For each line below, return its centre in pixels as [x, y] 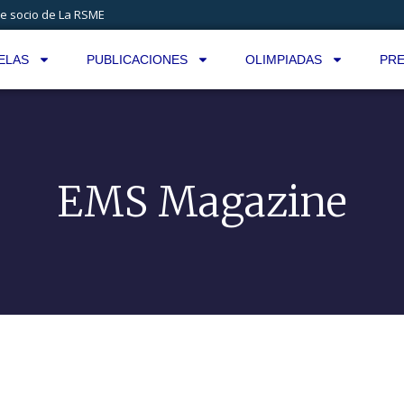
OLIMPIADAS [283, 60]
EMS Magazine [202, 202]
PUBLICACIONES [137, 60]
